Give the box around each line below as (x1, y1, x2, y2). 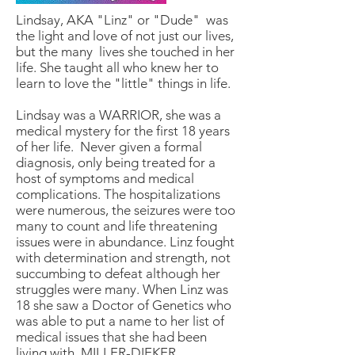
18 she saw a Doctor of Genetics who (16, 297, 231, 313)
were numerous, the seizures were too (16, 202, 235, 218)
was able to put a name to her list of (16, 313, 224, 329)
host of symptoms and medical (16, 170, 194, 186)
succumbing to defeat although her (16, 265, 220, 281)
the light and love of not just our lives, (16, 28, 234, 44)
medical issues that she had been (16, 329, 207, 345)
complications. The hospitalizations (16, 186, 220, 202)
